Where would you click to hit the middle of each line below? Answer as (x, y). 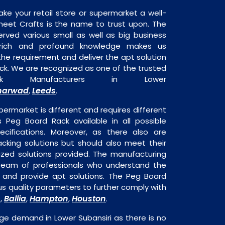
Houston (89, 199)
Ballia (15, 199)
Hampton (49, 199)
